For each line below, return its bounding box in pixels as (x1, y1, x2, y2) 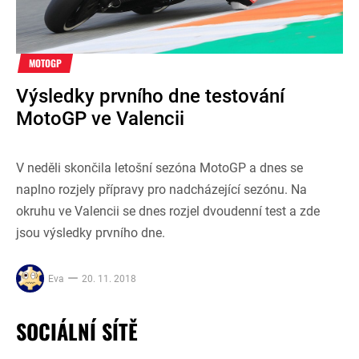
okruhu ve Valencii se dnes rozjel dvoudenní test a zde (16, 203, 320, 219)
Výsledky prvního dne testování (16, 84, 284, 107)
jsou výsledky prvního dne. (16, 224, 165, 240)
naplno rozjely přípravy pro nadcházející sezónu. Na (16, 181, 307, 197)
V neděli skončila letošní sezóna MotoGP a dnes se (16, 159, 303, 175)
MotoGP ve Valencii (16, 107, 184, 130)
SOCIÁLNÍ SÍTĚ (16, 315, 138, 347)
